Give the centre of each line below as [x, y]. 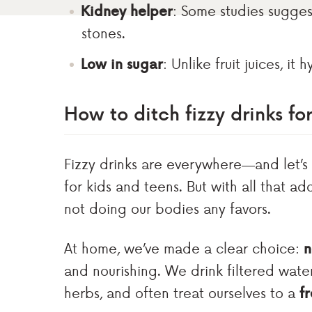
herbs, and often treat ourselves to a [182, 292]
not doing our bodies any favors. [167, 208]
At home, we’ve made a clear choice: [184, 248]
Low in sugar [122, 63]
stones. [103, 32]
